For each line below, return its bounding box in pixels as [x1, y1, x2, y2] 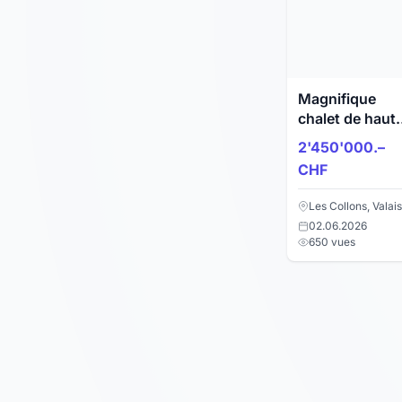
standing [298, 129, 359, 148]
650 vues [309, 234, 355, 249]
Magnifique [298, 90, 376, 109]
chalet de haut [298, 109, 396, 128]
